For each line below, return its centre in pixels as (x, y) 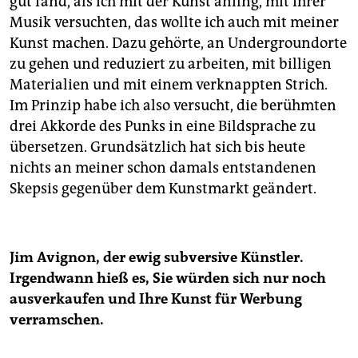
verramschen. (57, 319)
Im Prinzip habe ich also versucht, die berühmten (173, 105)
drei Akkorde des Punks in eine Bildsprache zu (163, 126)
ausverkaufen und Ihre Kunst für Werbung (156, 298)
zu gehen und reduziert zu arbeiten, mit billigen (171, 64)
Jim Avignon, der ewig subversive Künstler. (157, 257)
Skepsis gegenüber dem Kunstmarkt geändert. (163, 188)
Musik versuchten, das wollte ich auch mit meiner (174, 22)
